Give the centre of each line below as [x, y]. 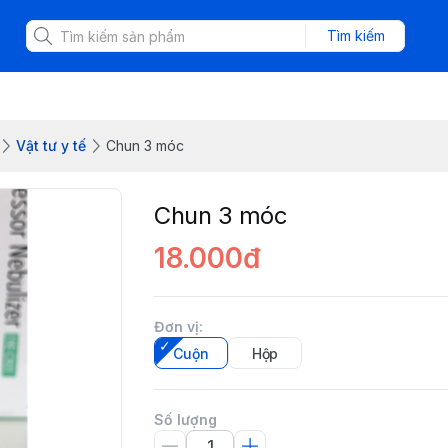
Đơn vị [176, 326]
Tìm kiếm [355, 35]
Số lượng [185, 419]
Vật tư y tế [51, 145]
